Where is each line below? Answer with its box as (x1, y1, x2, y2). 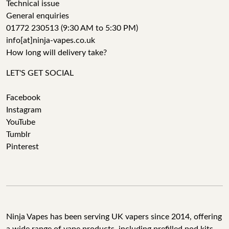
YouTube (6, 118, 35, 126)
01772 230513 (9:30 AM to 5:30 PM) (6, 24, 138, 32)
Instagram (6, 106, 41, 114)
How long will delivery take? (6, 49, 107, 57)
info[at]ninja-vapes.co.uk (6, 36, 95, 44)
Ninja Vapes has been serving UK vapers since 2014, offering (6, 213, 222, 221)
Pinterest (6, 143, 39, 151)
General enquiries (6, 12, 69, 20)
